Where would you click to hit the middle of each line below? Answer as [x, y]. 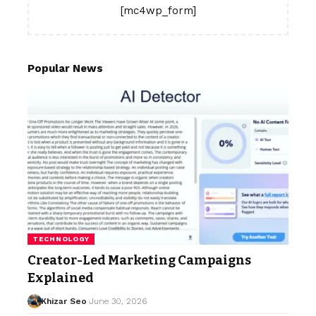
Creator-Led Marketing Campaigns [139, 260]
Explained [61, 278]
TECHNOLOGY [61, 238]
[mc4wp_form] [158, 10]
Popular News [65, 68]
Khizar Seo [63, 301]
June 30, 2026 [118, 301]
